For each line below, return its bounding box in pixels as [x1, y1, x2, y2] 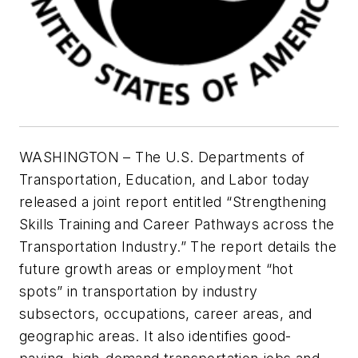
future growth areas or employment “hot [19, 260, 294, 277]
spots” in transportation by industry [19, 282, 258, 300]
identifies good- [189, 327, 292, 344]
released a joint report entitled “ [19, 193, 233, 210]
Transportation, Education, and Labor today [19, 170, 310, 188]
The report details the [186, 237, 337, 255]
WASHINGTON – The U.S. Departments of [19, 148, 305, 165]
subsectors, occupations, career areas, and [19, 304, 312, 322]
